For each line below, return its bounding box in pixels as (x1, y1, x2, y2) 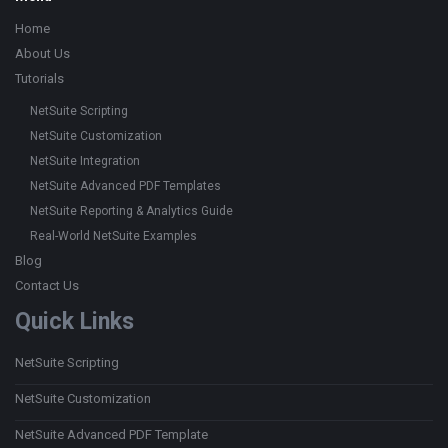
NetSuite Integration (30, 154, 140, 168)
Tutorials (15, 71, 64, 86)
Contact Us (15, 278, 79, 293)
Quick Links (15, 308, 134, 335)
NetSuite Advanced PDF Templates (30, 179, 221, 193)
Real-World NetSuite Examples (30, 229, 197, 243)
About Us (15, 46, 70, 61)
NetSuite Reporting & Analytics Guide (30, 204, 233, 218)
